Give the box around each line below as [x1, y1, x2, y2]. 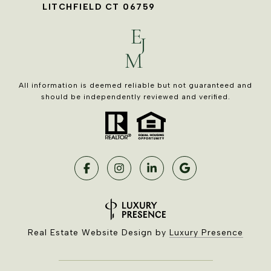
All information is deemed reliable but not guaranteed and [19, 81, 252, 90]
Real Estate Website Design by [28, 227, 169, 238]
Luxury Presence [169, 227, 243, 238]
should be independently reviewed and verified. [41, 93, 230, 102]
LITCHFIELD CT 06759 [42, 2, 155, 13]
